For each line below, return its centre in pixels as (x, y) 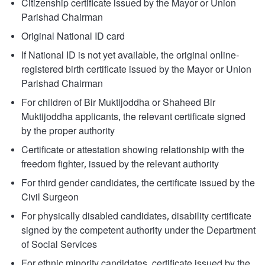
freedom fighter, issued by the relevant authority (120, 165)
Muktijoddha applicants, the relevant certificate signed (133, 117)
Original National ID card (73, 37)
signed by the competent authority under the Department (138, 231)
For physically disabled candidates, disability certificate (136, 217)
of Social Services (59, 245)
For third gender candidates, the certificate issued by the (138, 184)
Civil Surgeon (50, 198)
